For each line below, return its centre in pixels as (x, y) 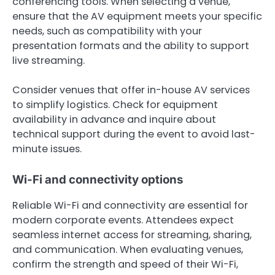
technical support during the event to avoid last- (134, 134)
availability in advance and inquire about (114, 120)
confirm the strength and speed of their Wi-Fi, (125, 265)
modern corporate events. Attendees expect (123, 220)
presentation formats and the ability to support (131, 46)
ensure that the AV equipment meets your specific (137, 17)
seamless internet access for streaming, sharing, (132, 235)
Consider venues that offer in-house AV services (131, 90)
